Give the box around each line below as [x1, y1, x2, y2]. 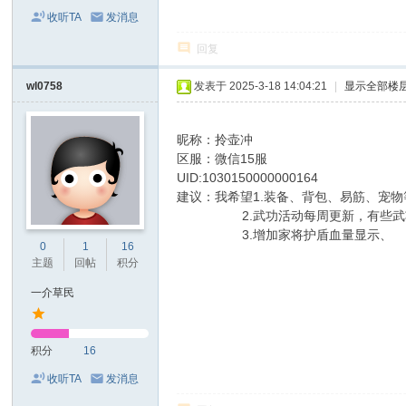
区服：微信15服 [177, 151, 268, 166]
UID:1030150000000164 [177, 170, 319, 185]
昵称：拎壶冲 [177, 132, 254, 147]
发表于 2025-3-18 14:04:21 [194, 80, 328, 92]
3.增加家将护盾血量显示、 [177, 227, 393, 242]
